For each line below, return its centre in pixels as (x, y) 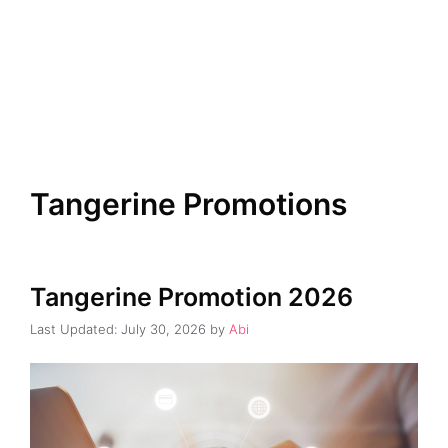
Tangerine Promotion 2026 (191, 296)
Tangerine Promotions (188, 203)
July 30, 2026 (163, 329)
